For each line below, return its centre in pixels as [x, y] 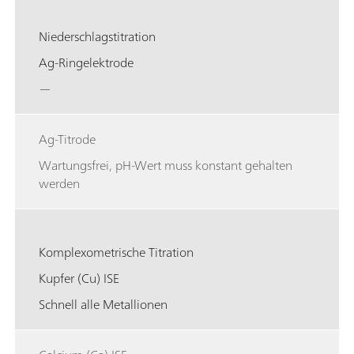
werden [59, 183]
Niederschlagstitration [97, 36]
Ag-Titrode [67, 139]
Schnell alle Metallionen [103, 304]
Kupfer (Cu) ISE [79, 278]
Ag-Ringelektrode [86, 62]
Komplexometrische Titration [116, 252]
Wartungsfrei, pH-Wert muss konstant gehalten [166, 165]
